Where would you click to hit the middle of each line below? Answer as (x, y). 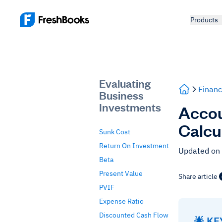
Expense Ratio (121, 201)
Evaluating (125, 83)
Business (121, 95)
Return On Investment (134, 146)
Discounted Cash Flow (134, 215)
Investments (130, 107)
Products (204, 20)
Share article (198, 176)
